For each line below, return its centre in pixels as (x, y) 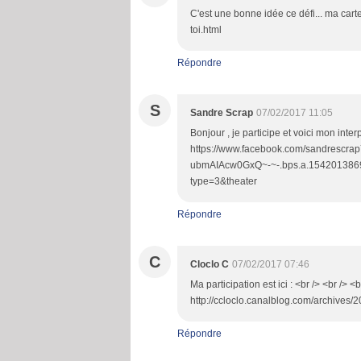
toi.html (206, 30)
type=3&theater (224, 181)
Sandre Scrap (222, 113)
